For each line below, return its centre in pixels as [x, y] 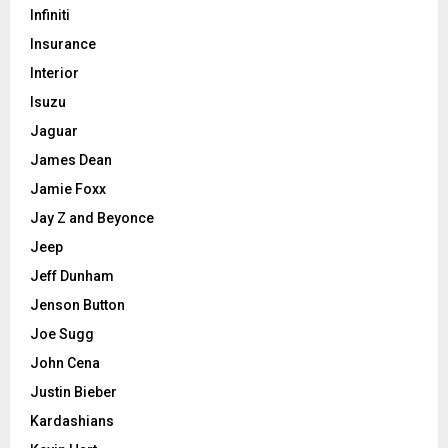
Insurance [63, 44]
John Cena [65, 363]
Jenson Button [77, 305]
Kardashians [72, 421]
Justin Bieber [73, 392]
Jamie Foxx [68, 189]
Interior [54, 73]
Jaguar [54, 131]
